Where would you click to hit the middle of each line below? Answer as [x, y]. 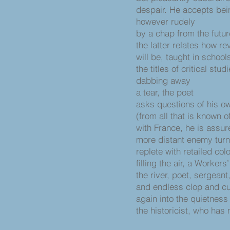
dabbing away [163, 80]
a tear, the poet [166, 92]
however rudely [166, 21]
